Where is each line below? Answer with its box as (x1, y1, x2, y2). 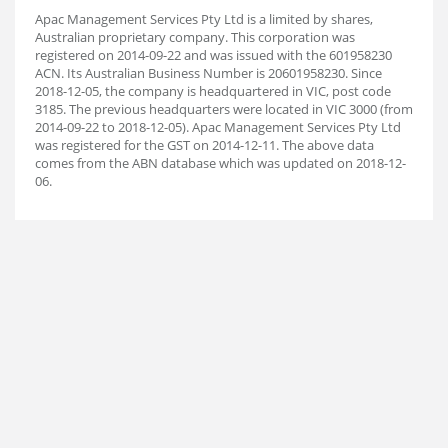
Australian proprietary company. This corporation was (35, 28, 355, 46)
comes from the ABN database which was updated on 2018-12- (35, 154, 406, 172)
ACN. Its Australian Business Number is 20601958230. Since (35, 64, 382, 82)
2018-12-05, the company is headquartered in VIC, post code (35, 82, 391, 100)
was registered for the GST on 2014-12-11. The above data (35, 136, 374, 154)
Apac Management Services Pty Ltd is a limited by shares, (35, 10, 373, 28)
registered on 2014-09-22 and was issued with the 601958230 (35, 46, 392, 64)
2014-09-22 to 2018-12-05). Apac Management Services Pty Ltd (35, 118, 401, 136)
